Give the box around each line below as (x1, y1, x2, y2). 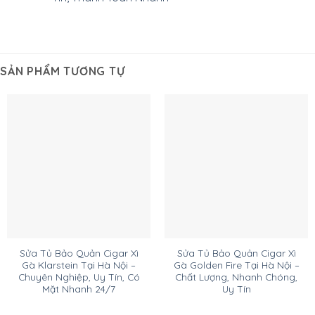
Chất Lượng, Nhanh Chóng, (175, 270, 297, 283)
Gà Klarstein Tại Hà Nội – (22, 258, 136, 271)
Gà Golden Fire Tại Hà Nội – (173, 258, 300, 271)
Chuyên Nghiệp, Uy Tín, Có (18, 270, 140, 283)
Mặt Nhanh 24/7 (42, 282, 115, 295)
